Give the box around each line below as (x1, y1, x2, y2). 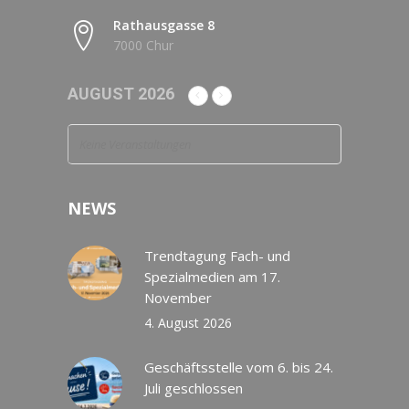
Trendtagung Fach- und (144, 246, 290, 266)
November (144, 288, 212, 308)
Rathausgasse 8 (113, 16, 215, 35)
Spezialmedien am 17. (144, 267, 280, 287)
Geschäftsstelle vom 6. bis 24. (144, 358, 333, 377)
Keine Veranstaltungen (79, 136, 191, 153)
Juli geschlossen (144, 379, 243, 398)
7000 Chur (113, 37, 173, 55)
